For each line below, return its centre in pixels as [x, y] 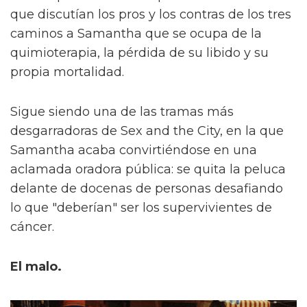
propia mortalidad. [67, 72]
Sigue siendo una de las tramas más [122, 111]
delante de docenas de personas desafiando [147, 188]
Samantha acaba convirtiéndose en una [134, 150]
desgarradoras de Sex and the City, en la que [147, 131]
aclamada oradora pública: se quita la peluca [148, 169]
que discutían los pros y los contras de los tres [151, 14]
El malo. [36, 266]
